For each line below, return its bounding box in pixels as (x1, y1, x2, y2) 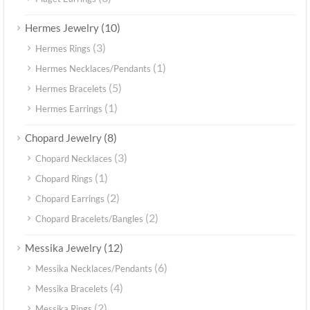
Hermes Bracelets (35, 82, 107, 94)
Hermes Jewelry (25, 21, 99, 34)
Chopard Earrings (35, 192, 104, 204)
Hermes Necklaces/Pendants (35, 62, 151, 74)
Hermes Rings (35, 42, 91, 54)
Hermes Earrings (35, 102, 102, 114)
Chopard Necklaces (35, 152, 112, 164)
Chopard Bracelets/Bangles (35, 212, 143, 224)
